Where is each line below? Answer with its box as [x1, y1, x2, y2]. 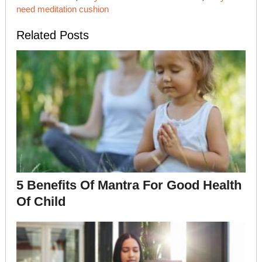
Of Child [16, 194, 65, 209]
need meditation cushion [16, 4, 109, 14]
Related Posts [16, 29, 89, 42]
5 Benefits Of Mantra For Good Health [16, 178, 242, 193]
